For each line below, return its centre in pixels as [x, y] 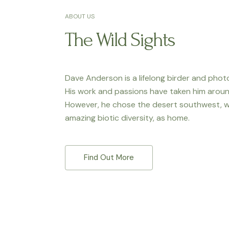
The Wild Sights [120, 40]
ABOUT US [80, 16]
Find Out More [109, 157]
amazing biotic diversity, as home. [128, 118]
